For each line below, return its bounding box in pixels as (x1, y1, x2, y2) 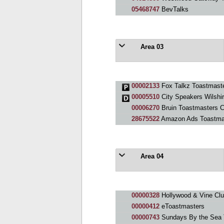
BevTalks (159, 5, 188, 13)
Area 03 (138, 43, 163, 50)
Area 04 (138, 152, 163, 160)
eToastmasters (159, 202, 204, 210)
